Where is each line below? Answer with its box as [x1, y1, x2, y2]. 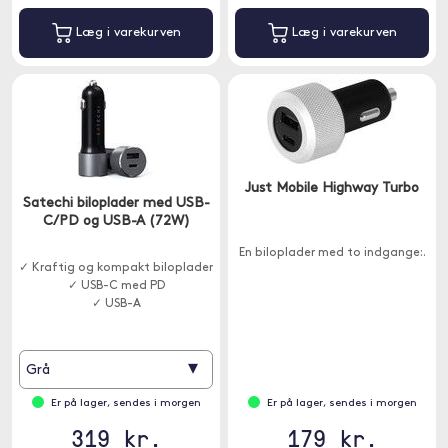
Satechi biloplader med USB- [22, 196, 210, 211]
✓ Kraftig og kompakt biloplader [19, 262, 213, 274]
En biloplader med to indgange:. [238, 247, 426, 259]
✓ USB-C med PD [67, 280, 165, 292]
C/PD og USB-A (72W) [42, 214, 190, 229]
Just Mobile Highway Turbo [245, 181, 419, 196]
